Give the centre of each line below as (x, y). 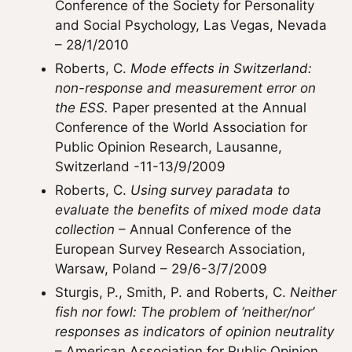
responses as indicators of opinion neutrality (194, 332)
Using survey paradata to (210, 190)
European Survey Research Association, (180, 249)
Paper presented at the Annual (207, 108)
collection (85, 229)
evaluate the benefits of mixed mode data (188, 210)
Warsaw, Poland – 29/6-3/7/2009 (161, 269)
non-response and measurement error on (185, 88)
